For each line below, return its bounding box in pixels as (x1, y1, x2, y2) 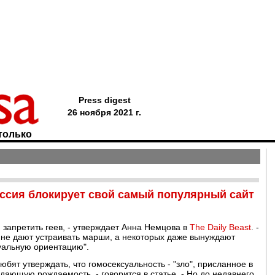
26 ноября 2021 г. (68, 107, 141, 117)
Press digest (78, 95, 131, 105)
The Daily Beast (190, 222, 251, 232)
